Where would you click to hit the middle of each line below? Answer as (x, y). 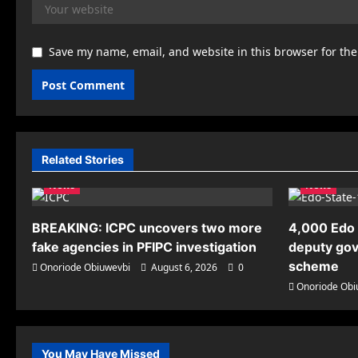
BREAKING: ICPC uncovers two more (147, 228)
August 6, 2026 (184, 268)
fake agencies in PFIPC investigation (144, 247)
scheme (314, 267)
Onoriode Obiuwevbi (85, 268)
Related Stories (83, 160)
